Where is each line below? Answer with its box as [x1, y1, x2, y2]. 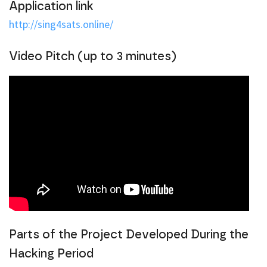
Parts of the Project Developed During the [9, 228, 249, 241]
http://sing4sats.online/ [9, 17, 113, 32]
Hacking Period [9, 247, 94, 260]
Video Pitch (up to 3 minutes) [9, 51, 176, 63]
